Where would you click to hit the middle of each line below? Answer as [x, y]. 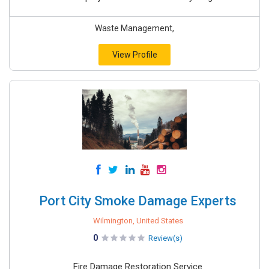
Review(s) [165, 238]
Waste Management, [134, 28]
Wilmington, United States [138, 221]
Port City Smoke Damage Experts [138, 201]
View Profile [134, 55]
